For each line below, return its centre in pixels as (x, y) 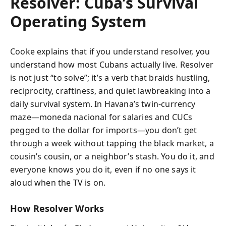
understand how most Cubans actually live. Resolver (112, 65)
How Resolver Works (57, 208)
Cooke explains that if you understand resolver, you (110, 51)
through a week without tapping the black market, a (112, 143)
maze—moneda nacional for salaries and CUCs (101, 117)
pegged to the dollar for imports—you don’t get (104, 130)
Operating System (78, 21)
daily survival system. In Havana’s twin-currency (103, 104)
